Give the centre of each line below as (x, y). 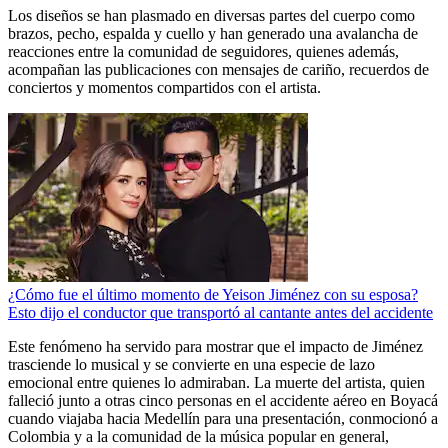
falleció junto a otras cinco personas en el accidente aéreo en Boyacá (223, 401)
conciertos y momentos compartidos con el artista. (164, 88)
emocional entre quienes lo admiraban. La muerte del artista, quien (216, 383)
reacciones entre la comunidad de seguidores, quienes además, (203, 52)
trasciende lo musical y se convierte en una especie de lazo (191, 365)
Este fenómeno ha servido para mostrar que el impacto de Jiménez (215, 347)
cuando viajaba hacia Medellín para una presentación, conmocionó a (223, 419)
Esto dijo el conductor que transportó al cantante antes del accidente (220, 313)
